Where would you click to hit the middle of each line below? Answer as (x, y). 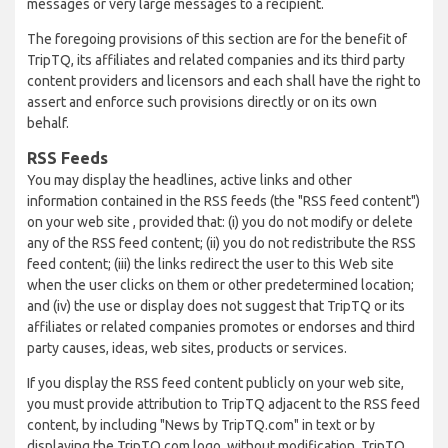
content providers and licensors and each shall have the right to (224, 81)
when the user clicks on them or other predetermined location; (220, 285)
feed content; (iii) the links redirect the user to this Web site (210, 264)
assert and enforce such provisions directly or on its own (202, 102)
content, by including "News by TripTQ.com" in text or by (201, 425)
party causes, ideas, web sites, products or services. (187, 348)
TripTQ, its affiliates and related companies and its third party (216, 60)
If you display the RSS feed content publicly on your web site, (215, 383)
